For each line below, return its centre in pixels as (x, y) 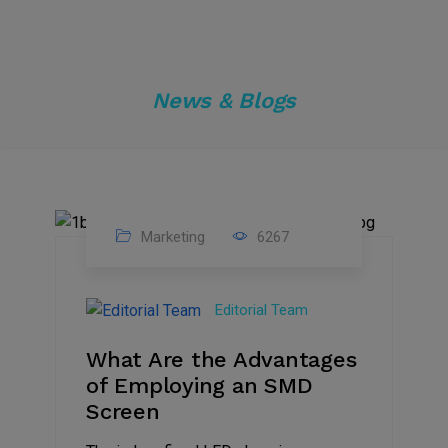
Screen (123, 411)
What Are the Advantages (221, 359)
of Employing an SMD (199, 385)
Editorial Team (261, 309)
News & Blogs (224, 101)
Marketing (171, 236)
